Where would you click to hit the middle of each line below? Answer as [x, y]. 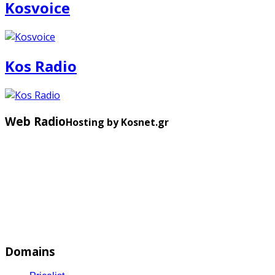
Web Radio [35, 121]
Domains [30, 252]
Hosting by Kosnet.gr [117, 122]
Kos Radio [41, 66]
